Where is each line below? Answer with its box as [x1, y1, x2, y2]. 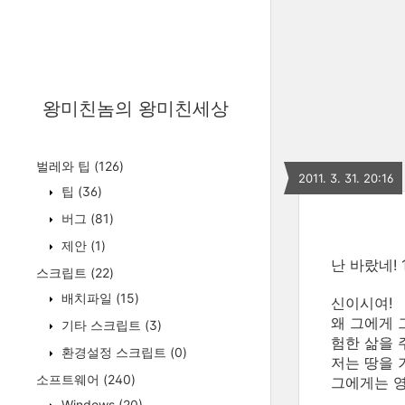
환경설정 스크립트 [58, 344, 170, 360]
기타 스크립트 [58, 317, 145, 333]
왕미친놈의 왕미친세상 [42, 98, 229, 119]
